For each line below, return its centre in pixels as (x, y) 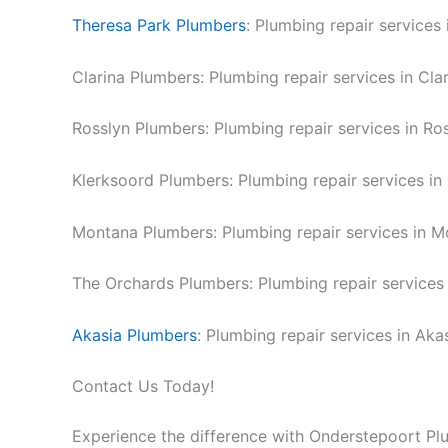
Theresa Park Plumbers (159, 25)
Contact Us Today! (143, 386)
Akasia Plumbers (134, 334)
